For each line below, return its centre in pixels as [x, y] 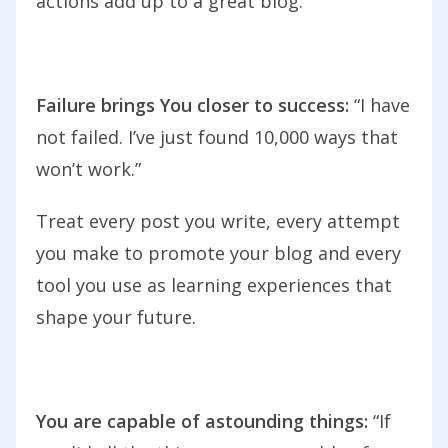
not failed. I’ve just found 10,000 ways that [217, 137]
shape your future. [116, 317]
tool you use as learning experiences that [214, 285]
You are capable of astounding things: [202, 421]
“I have [379, 105]
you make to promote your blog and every [218, 253]
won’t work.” [88, 169]
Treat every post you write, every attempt [218, 221]
